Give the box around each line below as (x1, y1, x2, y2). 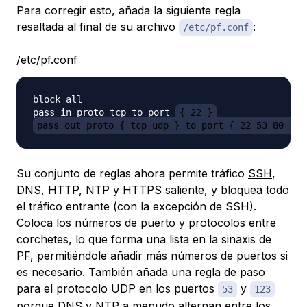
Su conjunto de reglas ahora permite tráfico (16, 166, 248, 180)
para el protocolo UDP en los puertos (16, 281, 218, 295)
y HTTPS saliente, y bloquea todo (110, 182, 289, 197)
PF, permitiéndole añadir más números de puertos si (16, 248, 288, 262)
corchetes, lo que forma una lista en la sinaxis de (16, 232, 271, 246)
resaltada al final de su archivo (16, 19, 179, 34)
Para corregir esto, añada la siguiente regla (16, 3, 241, 17)
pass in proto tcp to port (33, 106, 175, 118)
